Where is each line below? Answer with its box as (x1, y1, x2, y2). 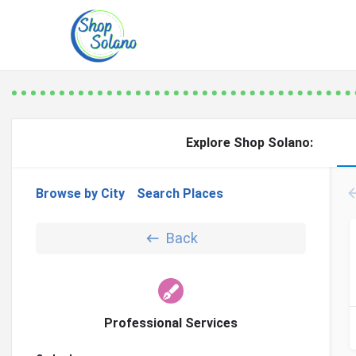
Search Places (137, 186, 223, 202)
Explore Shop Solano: (186, 135, 313, 151)
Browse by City (36, 186, 125, 202)
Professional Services (104, 315, 238, 331)
